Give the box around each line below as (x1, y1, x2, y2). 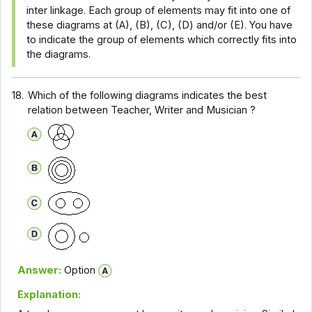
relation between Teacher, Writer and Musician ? (28, 103, 256, 116)
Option (61, 264, 95, 277)
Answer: (17, 264, 61, 277)
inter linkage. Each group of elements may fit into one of (26, 4, 291, 17)
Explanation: (17, 288, 81, 301)
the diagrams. (26, 48, 91, 61)
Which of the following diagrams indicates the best (28, 88, 267, 102)
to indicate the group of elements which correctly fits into (26, 33, 297, 47)
